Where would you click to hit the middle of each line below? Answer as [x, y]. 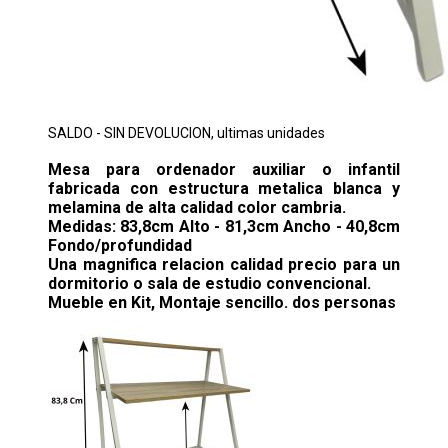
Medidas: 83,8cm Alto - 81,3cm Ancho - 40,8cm [224, 227]
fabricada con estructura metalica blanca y [224, 189]
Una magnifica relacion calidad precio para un [224, 265]
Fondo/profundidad [120, 246]
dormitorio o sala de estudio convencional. [209, 284]
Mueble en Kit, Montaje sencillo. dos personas [222, 303]
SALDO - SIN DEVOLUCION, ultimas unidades [186, 133]
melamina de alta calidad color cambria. [197, 208]
